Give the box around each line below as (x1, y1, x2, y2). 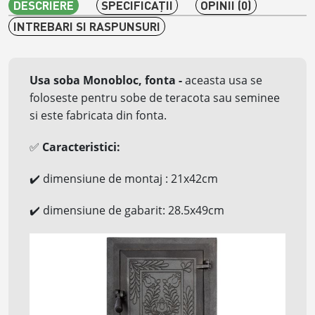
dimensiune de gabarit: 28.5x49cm (43, 202, 224, 219)
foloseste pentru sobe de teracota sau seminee (30, 90, 280, 106)
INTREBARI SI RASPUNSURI (13, 19, 160, 34)
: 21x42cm (165, 171, 218, 187)
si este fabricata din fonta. (30, 108, 167, 124)
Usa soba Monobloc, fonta (30, 72, 176, 89)
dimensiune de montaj (40, 171, 165, 187)
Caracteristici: (42, 139, 120, 155)
